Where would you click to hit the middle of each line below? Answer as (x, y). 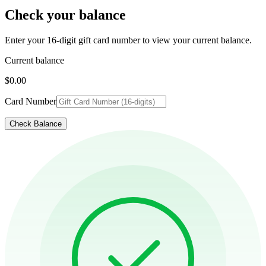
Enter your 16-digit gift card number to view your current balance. (128, 40)
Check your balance (65, 15)
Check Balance (36, 123)
